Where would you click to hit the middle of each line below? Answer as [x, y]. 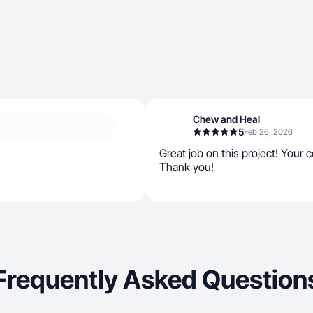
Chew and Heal [226, 119]
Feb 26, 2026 [268, 132]
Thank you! [187, 167]
